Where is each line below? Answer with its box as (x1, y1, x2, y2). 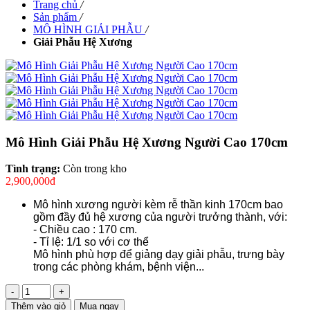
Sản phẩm (33, 11, 77, 23)
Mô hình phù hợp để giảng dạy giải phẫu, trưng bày (33, 248, 284, 261)
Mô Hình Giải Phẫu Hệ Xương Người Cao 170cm (6, 134, 288, 149)
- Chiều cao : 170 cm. (33, 224, 137, 236)
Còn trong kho (63, 163, 127, 175)
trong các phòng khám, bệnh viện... (33, 261, 204, 273)
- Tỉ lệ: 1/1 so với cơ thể (33, 236, 149, 248)
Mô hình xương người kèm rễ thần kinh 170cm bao (33, 199, 283, 211)
